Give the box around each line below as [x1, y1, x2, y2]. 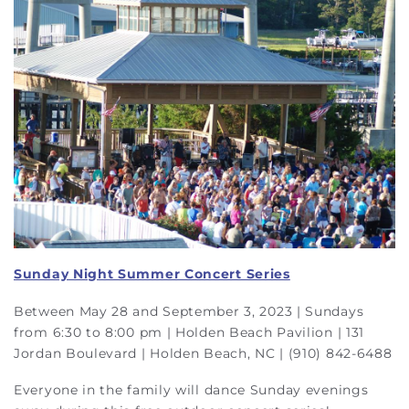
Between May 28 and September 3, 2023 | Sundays [14, 302, 364, 320]
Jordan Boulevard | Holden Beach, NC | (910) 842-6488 [14, 344, 393, 362]
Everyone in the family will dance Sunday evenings [14, 382, 369, 399]
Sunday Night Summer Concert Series [14, 266, 290, 283]
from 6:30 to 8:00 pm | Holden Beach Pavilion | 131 [14, 323, 365, 341]
